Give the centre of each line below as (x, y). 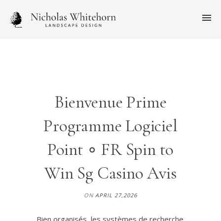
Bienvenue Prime (110, 102)
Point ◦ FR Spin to (110, 149)
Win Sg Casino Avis (110, 173)
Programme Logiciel (110, 126)
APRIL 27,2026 (116, 195)
